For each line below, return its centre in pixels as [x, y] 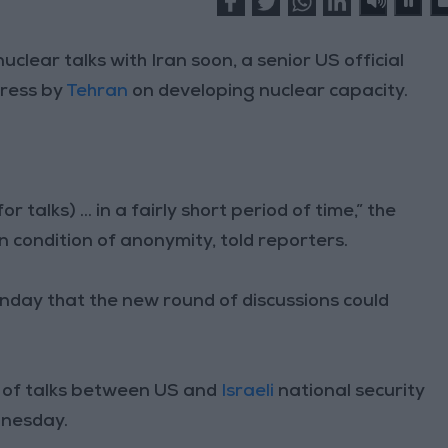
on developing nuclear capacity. [270, 91]
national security [352, 391]
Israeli [250, 391]
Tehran [99, 91]
